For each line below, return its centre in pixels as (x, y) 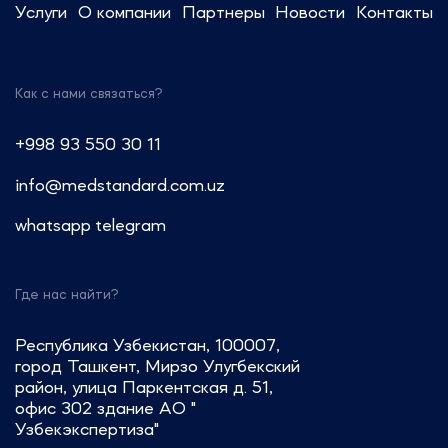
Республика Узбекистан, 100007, (147, 346)
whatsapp (53, 226)
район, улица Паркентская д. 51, (144, 388)
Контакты (394, 13)
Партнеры (223, 13)
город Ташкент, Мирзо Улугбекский (157, 367)
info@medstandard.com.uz (120, 186)
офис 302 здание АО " (105, 409)
